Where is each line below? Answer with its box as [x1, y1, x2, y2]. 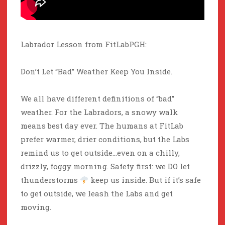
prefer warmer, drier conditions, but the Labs [21, 134, 189, 145]
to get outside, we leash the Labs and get [21, 188, 173, 199]
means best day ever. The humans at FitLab [21, 121, 183, 131]
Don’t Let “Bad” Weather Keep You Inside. [21, 66, 172, 77]
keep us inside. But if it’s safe [88, 175, 201, 185]
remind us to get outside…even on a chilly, [21, 148, 180, 158]
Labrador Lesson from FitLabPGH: [21, 39, 147, 50]
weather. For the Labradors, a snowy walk [21, 107, 178, 118]
